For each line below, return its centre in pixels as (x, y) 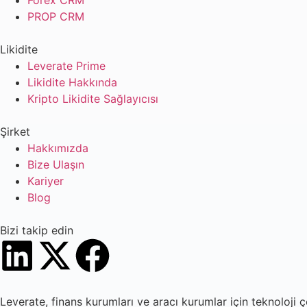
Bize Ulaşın (56, 164)
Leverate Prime (66, 65)
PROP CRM (56, 16)
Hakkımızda (58, 148)
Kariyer (46, 181)
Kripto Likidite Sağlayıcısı (93, 98)
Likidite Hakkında (72, 82)
